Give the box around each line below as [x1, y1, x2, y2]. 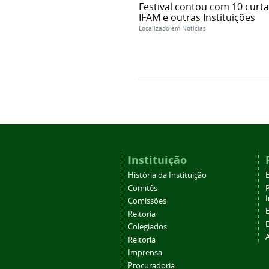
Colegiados [127, 222, 167, 232]
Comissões [127, 196, 166, 207]
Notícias [181, 24, 206, 32]
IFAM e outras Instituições [138, 10, 255, 24]
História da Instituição [127, 170, 207, 181]
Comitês [127, 183, 157, 193]
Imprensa [127, 247, 162, 258]
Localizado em [138, 24, 180, 32]
